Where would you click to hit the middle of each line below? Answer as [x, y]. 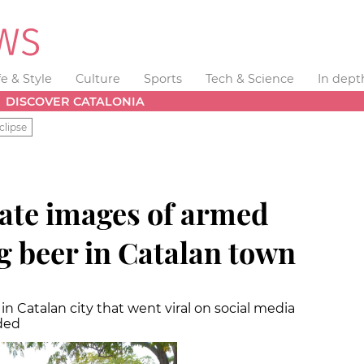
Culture [98, 79]
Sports [162, 79]
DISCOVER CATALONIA [76, 101]
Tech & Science [249, 79]
